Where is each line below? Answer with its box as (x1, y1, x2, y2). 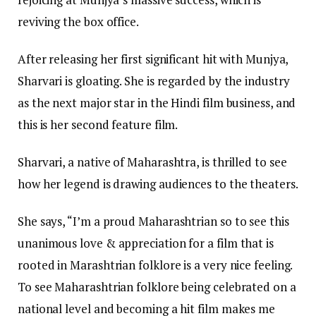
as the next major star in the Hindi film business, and (18, 95, 296, 111)
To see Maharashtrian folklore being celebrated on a (18, 279, 296, 296)
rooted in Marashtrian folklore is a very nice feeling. (18, 257, 293, 274)
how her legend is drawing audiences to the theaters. (18, 176, 298, 193)
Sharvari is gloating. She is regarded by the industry (18, 73, 290, 90)
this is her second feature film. (18, 116, 178, 133)
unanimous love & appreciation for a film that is (18, 235, 274, 252)
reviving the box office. (18, 13, 139, 30)
